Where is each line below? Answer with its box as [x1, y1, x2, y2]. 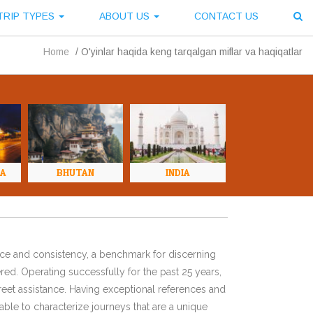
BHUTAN [56, 166, 94, 179]
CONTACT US [194, 10, 259, 22]
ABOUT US [99, 10, 152, 22]
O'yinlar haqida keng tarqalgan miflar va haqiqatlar [81, 46, 303, 57]
